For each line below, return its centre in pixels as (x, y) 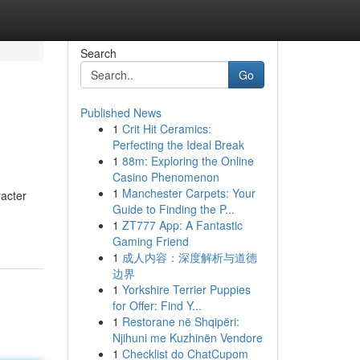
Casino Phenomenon (166, 177)
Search (98, 53)
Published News (121, 112)
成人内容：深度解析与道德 (189, 257)
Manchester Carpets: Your (188, 193)
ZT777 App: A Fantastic (182, 225)
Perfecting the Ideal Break (178, 145)
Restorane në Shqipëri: (180, 321)
